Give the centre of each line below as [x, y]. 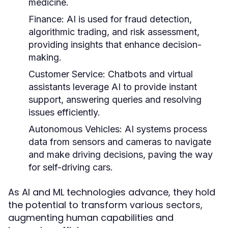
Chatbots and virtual [149, 74]
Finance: [46, 19]
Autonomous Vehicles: [75, 129]
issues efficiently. [64, 112]
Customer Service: [67, 74]
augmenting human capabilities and [91, 218]
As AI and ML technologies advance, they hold [112, 192]
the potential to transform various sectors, [105, 205]
